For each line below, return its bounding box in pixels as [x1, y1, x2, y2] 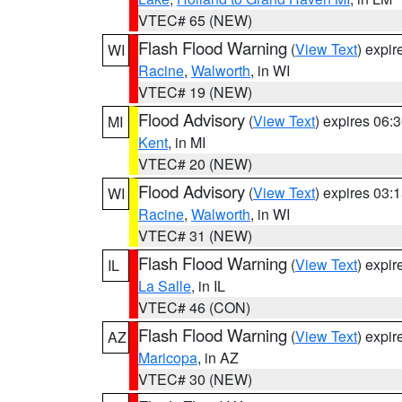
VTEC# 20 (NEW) [138, 153, 252, 174]
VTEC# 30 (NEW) [138, 369, 252, 389]
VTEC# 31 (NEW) [138, 225, 252, 246]
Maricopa [138, 347, 197, 368]
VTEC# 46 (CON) [138, 297, 250, 318]
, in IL [191, 275, 225, 296]
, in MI [168, 132, 205, 153]
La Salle [138, 275, 191, 296]
